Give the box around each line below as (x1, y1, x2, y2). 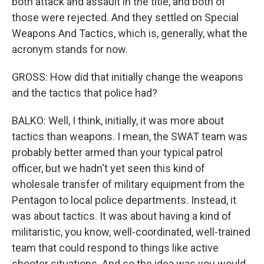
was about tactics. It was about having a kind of (12, 210, 232, 222)
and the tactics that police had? (12, 87, 157, 99)
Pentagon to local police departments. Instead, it (12, 194, 236, 206)
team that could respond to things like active (12, 242, 219, 254)
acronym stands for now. (12, 43, 128, 55)
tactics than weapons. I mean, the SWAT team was (12, 130, 247, 143)
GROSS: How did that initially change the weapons (12, 71, 243, 83)
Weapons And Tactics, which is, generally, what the (12, 27, 247, 39)
